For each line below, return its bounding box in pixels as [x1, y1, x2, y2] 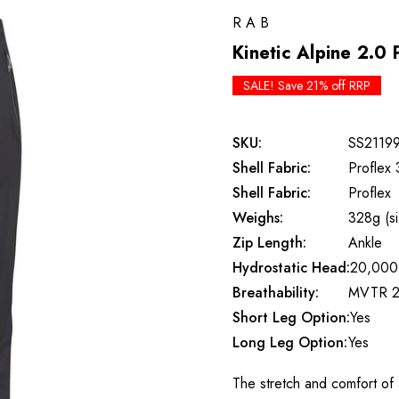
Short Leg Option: [232, 307, 350, 328]
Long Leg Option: [232, 332, 347, 353]
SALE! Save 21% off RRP [243, 77, 370, 94]
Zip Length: [232, 232, 306, 253]
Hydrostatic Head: [232, 257, 350, 278]
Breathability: [232, 282, 319, 303]
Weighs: [232, 208, 283, 228]
